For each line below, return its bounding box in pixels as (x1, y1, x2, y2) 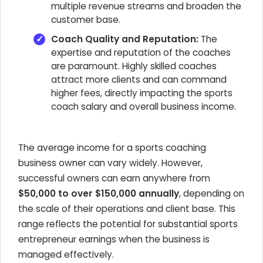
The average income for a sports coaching (18, 141, 206, 154)
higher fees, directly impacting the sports (51, 87, 232, 99)
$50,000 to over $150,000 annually (18, 187, 179, 200)
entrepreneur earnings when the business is (18, 233, 210, 245)
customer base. (51, 14, 120, 26)
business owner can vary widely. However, (18, 157, 203, 169)
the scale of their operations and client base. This (18, 203, 235, 215)
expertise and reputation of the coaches (51, 46, 231, 59)
